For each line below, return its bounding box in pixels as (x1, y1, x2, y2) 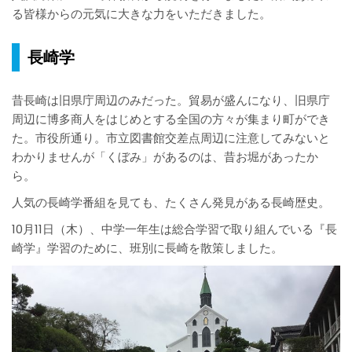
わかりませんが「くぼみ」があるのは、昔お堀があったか (12, 148, 318, 166)
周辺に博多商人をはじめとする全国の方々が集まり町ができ (12, 111, 330, 128)
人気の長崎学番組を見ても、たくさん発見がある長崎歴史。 (12, 194, 330, 211)
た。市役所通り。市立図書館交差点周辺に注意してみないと (12, 130, 330, 147)
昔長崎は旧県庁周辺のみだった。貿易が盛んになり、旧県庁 (12, 92, 330, 109)
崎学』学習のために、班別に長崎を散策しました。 (12, 240, 283, 257)
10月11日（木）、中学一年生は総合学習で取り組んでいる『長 (12, 221, 337, 238)
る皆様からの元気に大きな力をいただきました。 (12, 5, 271, 23)
